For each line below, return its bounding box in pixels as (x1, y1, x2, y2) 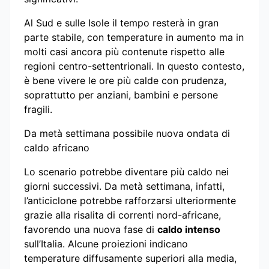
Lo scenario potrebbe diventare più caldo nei (24, 165, 229, 178)
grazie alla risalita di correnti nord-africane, (24, 208, 221, 221)
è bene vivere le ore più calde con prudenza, (24, 74, 226, 86)
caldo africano (24, 141, 89, 154)
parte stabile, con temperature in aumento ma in (24, 31, 244, 43)
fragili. (24, 103, 52, 115)
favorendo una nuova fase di (24, 223, 157, 235)
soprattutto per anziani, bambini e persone (24, 88, 218, 101)
